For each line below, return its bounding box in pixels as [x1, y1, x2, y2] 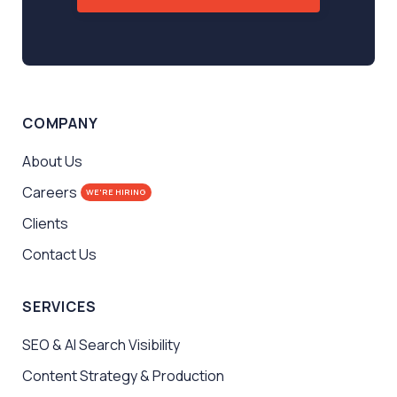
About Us [22, 151, 82, 171]
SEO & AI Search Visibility [22, 334, 180, 354]
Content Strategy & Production [22, 365, 224, 385]
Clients [22, 213, 68, 233]
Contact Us [22, 244, 97, 264]
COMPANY [22, 113, 98, 133]
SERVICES [22, 296, 97, 316]
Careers [22, 182, 77, 202]
